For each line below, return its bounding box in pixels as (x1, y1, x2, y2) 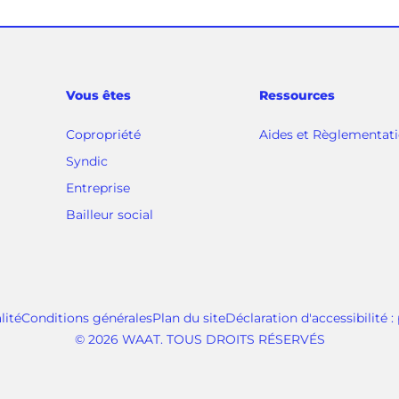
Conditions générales (20, 310, 152, 326)
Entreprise (66, 180, 131, 196)
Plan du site (151, 310, 225, 326)
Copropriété (66, 126, 142, 142)
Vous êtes (66, 87, 132, 103)
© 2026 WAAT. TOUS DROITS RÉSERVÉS (74, 331, 325, 347)
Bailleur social (66, 207, 154, 223)
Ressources (258, 87, 335, 103)
